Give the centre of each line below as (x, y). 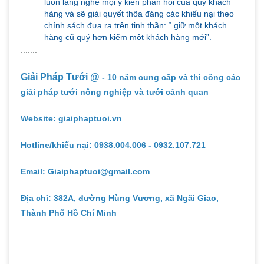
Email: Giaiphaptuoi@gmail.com (85, 171)
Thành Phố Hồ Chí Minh (69, 212)
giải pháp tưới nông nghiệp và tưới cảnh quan (115, 92)
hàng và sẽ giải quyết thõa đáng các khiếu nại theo (139, 13)
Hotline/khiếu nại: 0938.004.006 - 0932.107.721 (113, 145)
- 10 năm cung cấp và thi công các (170, 77)
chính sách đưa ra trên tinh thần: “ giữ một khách (136, 25)
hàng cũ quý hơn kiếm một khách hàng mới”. (128, 37)
